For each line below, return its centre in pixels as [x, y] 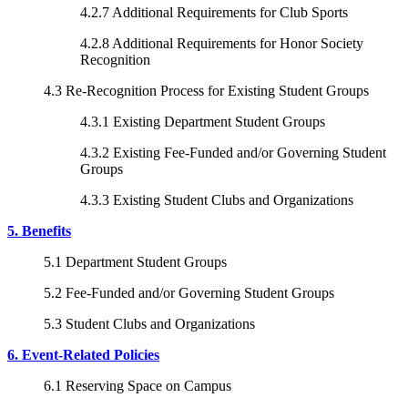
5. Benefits [39, 230]
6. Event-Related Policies [83, 354]
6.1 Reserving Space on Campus [138, 385]
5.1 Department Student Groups [135, 261]
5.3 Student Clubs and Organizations [149, 323]
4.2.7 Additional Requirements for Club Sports [214, 12]
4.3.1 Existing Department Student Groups [203, 121]
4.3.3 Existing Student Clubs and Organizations [217, 199]
